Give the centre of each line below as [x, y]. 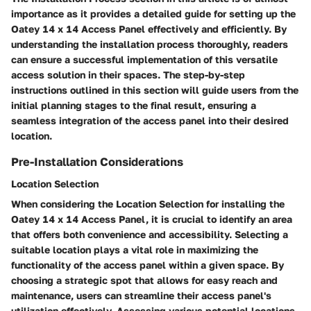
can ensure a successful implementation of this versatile [144, 59]
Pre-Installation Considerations [97, 161]
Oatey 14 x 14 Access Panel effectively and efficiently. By [149, 28]
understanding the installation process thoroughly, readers [150, 44]
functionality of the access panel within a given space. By [148, 265]
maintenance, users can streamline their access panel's [141, 296]
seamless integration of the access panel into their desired [150, 120]
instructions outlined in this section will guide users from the [155, 90]
